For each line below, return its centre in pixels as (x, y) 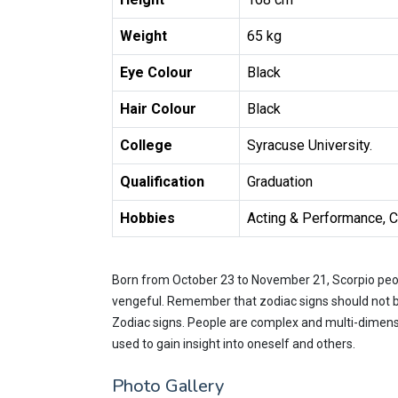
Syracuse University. (310, 145)
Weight (143, 36)
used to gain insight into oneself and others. (234, 344)
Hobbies (147, 218)
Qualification (162, 182)
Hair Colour (158, 109)
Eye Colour (156, 72)
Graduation (280, 182)
